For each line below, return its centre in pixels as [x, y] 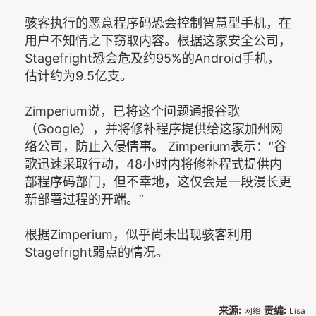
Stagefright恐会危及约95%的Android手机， [152, 58]
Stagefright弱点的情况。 [97, 252]
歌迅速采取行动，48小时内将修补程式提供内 [153, 164]
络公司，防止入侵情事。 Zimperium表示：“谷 [156, 146]
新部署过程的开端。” [84, 199]
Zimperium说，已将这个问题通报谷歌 [132, 111]
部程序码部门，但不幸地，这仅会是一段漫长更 [158, 182]
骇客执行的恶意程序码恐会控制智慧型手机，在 [158, 23]
